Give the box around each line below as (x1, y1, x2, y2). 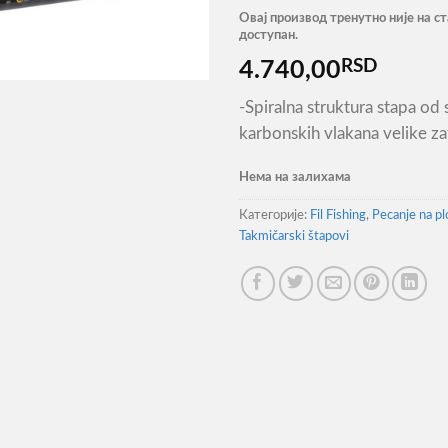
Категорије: (239, 208, 310, 223)
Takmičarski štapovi (239, 229, 349, 244)
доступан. (239, 28, 298, 43)
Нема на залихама (239, 170, 351, 185)
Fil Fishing (310, 208, 366, 223)
